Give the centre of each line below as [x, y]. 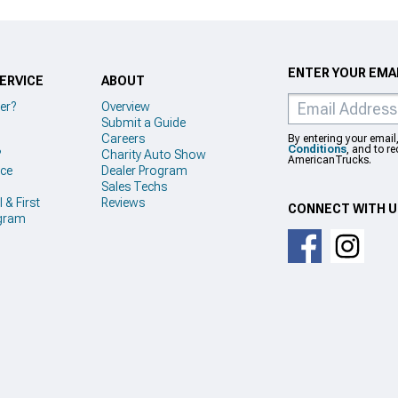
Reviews [123, 202]
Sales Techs [134, 186]
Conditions [317, 149]
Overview [126, 106]
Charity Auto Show [154, 154]
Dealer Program [144, 170]
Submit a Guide [143, 122]
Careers [123, 138]
